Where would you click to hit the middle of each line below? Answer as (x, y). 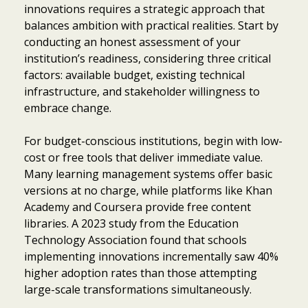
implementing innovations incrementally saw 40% (151, 256)
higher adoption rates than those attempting (141, 273)
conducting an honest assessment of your (132, 42)
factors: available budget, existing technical (134, 75)
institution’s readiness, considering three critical (147, 58)
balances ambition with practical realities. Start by (151, 25)
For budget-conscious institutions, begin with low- (153, 141)
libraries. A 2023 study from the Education (131, 223)
